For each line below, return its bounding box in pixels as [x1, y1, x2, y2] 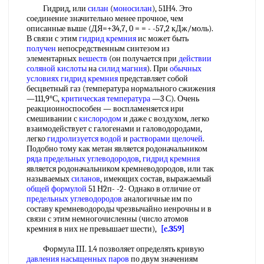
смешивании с [27, 114, 79, 124]
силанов [71, 174, 100, 184]
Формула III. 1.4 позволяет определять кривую [27, 244, 204, 254]
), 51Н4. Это [152, 4, 192, 14]
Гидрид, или [27, 4, 88, 14]
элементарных [27, 54, 78, 64]
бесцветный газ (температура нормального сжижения [27, 84, 215, 94]
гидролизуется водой [47, 134, 121, 144]
